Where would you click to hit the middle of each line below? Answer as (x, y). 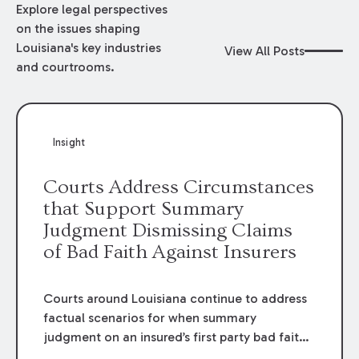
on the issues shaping (78, 28)
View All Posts (265, 50)
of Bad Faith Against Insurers (170, 252)
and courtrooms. (65, 67)
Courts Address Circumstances (179, 188)
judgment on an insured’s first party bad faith (175, 337)
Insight (69, 142)
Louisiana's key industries (88, 47)
